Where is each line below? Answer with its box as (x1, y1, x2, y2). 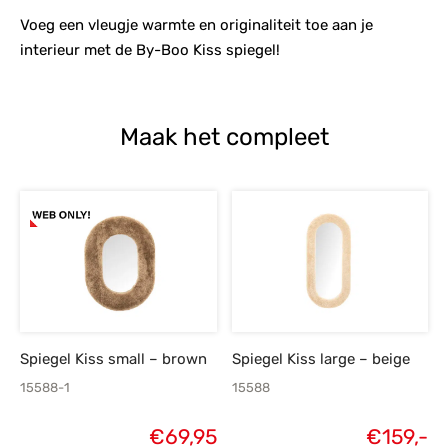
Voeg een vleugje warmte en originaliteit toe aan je (20, 16, 373, 35)
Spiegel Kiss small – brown (20, 350, 207, 369)
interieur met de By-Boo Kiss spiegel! (20, 41, 280, 60)
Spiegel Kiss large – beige (231, 350, 410, 369)
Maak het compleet (119, 123, 329, 152)
